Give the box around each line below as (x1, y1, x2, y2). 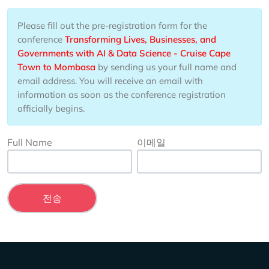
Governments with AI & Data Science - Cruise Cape (17, 47, 231, 59)
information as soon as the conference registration (17, 89, 226, 100)
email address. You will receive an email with (17, 75, 203, 86)
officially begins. (17, 103, 85, 114)
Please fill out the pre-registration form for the (17, 20, 207, 31)
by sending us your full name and (95, 61, 237, 73)
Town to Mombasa (17, 61, 95, 73)
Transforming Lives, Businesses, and (65, 34, 216, 45)
